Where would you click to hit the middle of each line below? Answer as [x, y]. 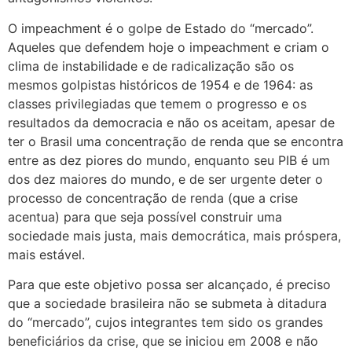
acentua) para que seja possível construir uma [145, 216]
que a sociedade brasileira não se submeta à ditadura [167, 304]
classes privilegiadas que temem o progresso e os [157, 103]
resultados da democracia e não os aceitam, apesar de [171, 122]
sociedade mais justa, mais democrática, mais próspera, [174, 235]
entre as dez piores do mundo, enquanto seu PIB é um [169, 160]
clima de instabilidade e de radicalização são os [151, 66]
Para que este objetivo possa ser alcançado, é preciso [169, 285]
